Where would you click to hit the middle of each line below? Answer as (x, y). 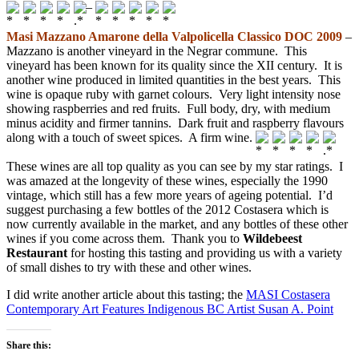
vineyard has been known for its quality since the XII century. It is (174, 65)
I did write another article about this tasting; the (126, 295)
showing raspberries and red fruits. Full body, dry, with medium (168, 108)
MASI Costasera (288, 295)
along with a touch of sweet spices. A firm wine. (131, 137)
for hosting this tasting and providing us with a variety (205, 253)
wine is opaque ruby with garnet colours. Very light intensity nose (173, 94)
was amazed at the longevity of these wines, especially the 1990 (167, 181)
